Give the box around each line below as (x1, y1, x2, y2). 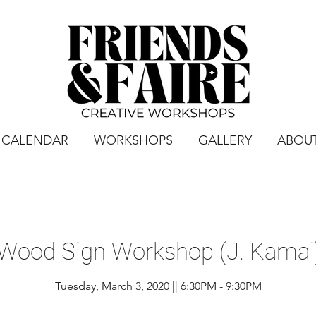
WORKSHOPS (93, 133, 173, 148)
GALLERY (197, 133, 252, 148)
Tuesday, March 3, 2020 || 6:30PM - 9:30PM (54, 279, 262, 293)
